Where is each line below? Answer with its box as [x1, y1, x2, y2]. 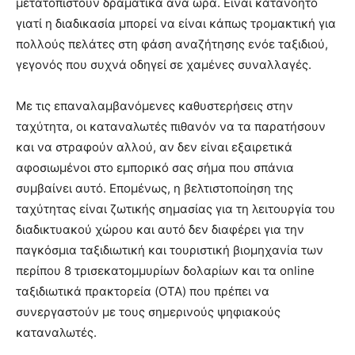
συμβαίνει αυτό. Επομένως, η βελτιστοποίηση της [16, 181, 293, 197]
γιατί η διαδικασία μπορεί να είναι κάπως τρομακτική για [16, 16, 336, 32]
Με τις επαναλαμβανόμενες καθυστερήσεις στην [16, 98, 293, 114]
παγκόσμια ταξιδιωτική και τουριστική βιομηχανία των [16, 242, 323, 258]
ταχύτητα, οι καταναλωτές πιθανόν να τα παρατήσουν [16, 119, 326, 135]
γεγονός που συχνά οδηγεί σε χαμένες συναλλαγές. [16, 57, 311, 73]
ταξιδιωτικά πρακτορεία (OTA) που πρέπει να [16, 284, 269, 300]
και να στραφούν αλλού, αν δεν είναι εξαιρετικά [16, 139, 292, 155]
